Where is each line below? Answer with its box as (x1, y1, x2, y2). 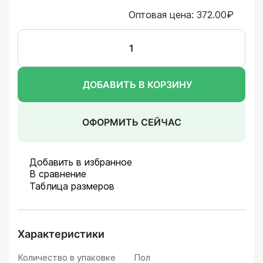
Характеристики (18, 228, 104, 240)
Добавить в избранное (29, 156, 135, 168)
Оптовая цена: (129, 9, 194, 21)
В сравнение (29, 168, 89, 180)
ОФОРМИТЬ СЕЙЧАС (82, 116, 181, 128)
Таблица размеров (29, 180, 114, 192)
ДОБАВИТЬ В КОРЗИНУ (83, 79, 192, 90)
